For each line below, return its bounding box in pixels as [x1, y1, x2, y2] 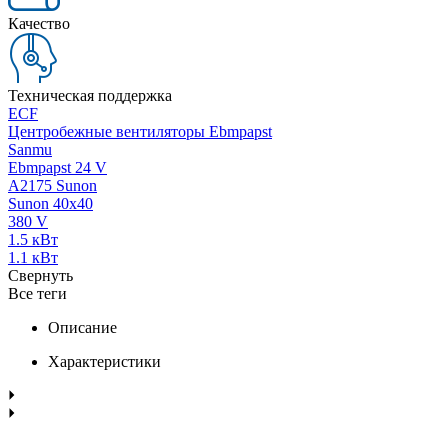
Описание [48, 318, 117, 336]
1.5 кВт [8, 230, 58, 248]
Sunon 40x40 [8, 194, 93, 212]
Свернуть [8, 266, 73, 284]
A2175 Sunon [8, 176, 97, 194]
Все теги [8, 284, 67, 302]
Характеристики [48, 352, 161, 370]
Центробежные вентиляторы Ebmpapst [8, 122, 272, 140]
